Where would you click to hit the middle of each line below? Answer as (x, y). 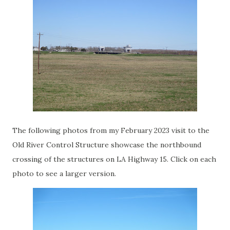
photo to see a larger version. (64, 174)
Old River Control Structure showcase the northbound (107, 145)
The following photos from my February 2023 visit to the (111, 130)
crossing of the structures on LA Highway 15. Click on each (114, 159)
